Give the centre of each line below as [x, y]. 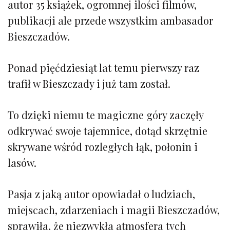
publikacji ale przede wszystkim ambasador [110, 20]
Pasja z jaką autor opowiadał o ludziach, [101, 194]
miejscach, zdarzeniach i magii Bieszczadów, [114, 209]
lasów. [22, 162]
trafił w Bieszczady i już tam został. [89, 83]
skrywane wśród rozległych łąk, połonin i [103, 146]
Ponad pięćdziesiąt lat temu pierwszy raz [103, 67]
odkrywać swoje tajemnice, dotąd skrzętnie [108, 130]
